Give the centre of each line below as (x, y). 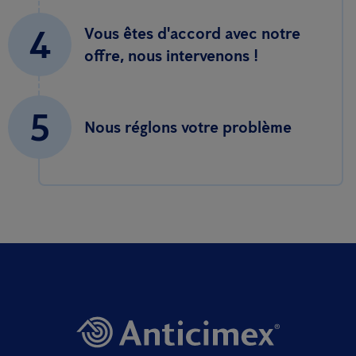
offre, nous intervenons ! (171, 56)
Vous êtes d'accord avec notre (192, 34)
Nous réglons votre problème (188, 128)
